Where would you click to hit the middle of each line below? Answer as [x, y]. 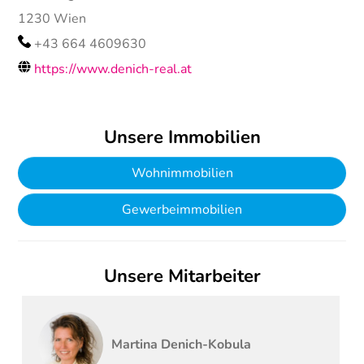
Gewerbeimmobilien [182, 209]
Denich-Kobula [206, 344]
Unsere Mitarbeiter [182, 276]
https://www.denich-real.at [113, 69]
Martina [135, 344]
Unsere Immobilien [182, 137]
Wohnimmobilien [182, 173]
